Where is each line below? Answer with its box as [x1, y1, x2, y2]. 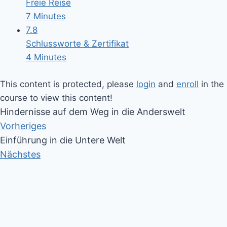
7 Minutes [26, 11, 66, 22]
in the [199, 79, 224, 89]
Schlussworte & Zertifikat [26, 39, 129, 49]
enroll [176, 79, 199, 89]
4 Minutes [26, 52, 66, 63]
